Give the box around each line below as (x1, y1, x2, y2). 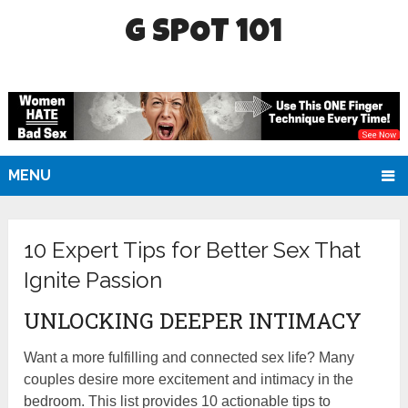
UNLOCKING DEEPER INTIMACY (24, 306, 362, 336)
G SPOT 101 (125, 18, 283, 50)
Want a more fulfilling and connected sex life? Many (24, 350, 355, 366)
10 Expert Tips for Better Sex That (24, 237, 362, 264)
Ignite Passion (24, 267, 163, 294)
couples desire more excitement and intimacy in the (24, 372, 354, 388)
